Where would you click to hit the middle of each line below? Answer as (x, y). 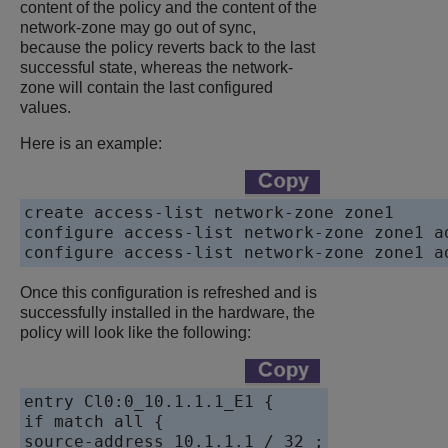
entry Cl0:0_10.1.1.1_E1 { (149, 402)
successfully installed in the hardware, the (167, 313)
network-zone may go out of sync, (138, 28)
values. (45, 108)
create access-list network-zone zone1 (209, 213)
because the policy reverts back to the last (167, 48)
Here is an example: (91, 144)
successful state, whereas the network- (156, 68)
